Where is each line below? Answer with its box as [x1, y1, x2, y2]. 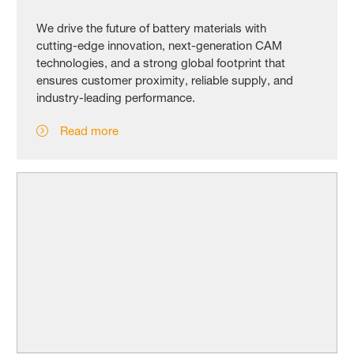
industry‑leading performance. [36, 90, 196, 106]
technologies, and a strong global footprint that [36, 55, 286, 71]
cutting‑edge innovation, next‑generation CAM [36, 38, 283, 54]
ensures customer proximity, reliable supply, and [36, 73, 294, 88]
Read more [60, 123, 119, 139]
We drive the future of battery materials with [36, 21, 267, 36]
